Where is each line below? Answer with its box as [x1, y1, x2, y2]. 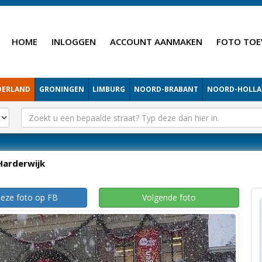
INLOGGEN [51, 36, 96, 47]
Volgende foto [142, 192, 196, 203]
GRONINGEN [39, 84, 84, 94]
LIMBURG [92, 84, 126, 94]
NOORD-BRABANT [134, 84, 199, 94]
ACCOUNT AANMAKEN [110, 36, 202, 47]
